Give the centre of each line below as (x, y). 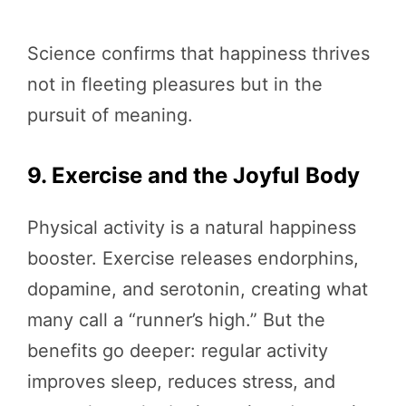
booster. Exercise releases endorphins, (193, 259)
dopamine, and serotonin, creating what (198, 290)
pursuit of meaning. (110, 116)
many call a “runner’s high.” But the (176, 320)
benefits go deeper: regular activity (178, 351)
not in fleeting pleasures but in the (175, 85)
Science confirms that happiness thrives (198, 54)
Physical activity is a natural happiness (192, 228)
